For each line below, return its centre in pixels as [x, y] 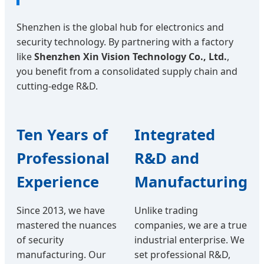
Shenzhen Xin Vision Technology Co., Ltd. [131, 57]
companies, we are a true [191, 225]
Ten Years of [62, 135]
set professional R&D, [182, 255]
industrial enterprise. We [189, 240]
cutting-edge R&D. [57, 86]
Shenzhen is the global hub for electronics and [120, 27]
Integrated [175, 135]
